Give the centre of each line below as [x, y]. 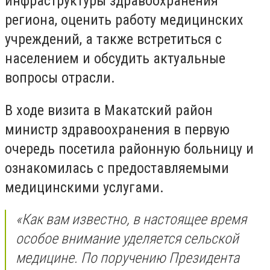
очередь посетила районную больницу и [129, 149]
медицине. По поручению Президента [127, 258]
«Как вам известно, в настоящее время [131, 220]
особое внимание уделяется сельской [127, 239]
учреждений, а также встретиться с [113, 39]
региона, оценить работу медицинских [124, 20]
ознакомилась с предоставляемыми [117, 168]
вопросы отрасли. [60, 78]
